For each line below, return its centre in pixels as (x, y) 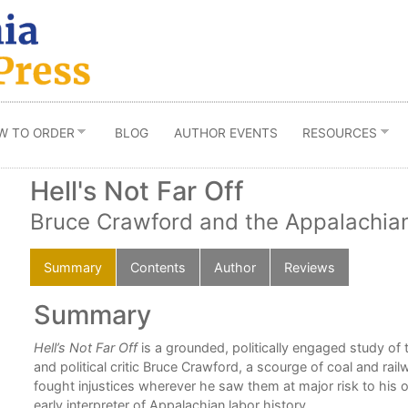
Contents (158, 268)
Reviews (309, 268)
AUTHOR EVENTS (225, 133)
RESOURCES (340, 133)
